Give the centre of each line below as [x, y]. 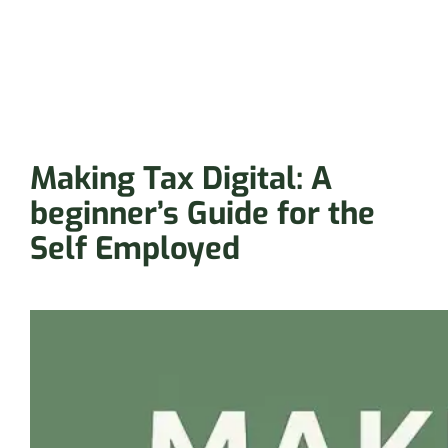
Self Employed [135, 249]
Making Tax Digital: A [181, 179]
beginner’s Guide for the [203, 214]
